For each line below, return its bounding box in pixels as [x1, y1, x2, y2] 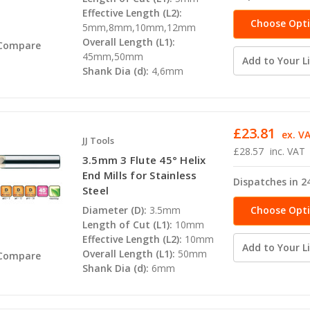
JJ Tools [82, 134, 114, 147]
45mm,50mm [82, 50, 143, 63]
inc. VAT [270, 144, 306, 158]
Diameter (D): [82, 203, 147, 217]
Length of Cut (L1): [82, 217, 172, 231]
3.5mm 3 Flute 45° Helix [82, 152, 206, 167]
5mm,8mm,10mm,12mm [82, 21, 196, 34]
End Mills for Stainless [82, 167, 197, 182]
